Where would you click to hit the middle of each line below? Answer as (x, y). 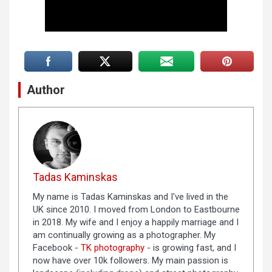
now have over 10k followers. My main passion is (130, 261)
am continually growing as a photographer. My (124, 235)
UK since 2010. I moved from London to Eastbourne (136, 210)
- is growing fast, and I (190, 248)
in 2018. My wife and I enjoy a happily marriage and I (135, 223)
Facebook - (56, 248)
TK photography (112, 248)
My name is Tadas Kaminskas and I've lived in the (130, 197)
